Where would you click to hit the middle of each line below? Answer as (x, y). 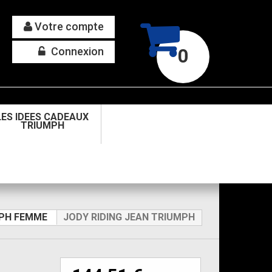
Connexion (76, 51)
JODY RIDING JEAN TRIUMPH (129, 217)
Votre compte (68, 26)
